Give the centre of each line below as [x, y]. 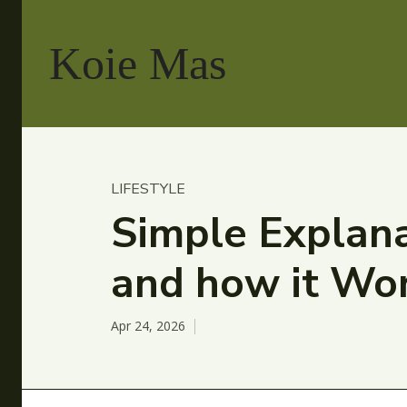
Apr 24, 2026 [148, 326]
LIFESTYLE [148, 189]
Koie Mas [138, 63]
